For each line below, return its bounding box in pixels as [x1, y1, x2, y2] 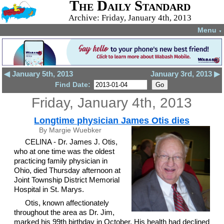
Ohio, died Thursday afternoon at [13, 166, 120, 174]
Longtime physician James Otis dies [34, 115, 190, 125]
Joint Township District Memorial [13, 175, 119, 184]
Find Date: [54, 80, 92, 88]
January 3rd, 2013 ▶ [150, 69, 220, 78]
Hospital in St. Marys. [13, 185, 84, 193]
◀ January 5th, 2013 [4, 69, 73, 78]
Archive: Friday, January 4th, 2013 [68, 13, 191, 22]
